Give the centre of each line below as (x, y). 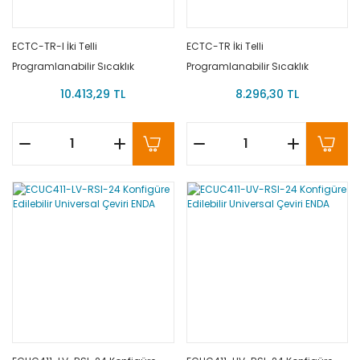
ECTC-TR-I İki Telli (55, 46)
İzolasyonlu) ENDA (55, 106)
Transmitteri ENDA (229, 86)
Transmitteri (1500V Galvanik (82, 86)
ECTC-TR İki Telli (225, 46)
